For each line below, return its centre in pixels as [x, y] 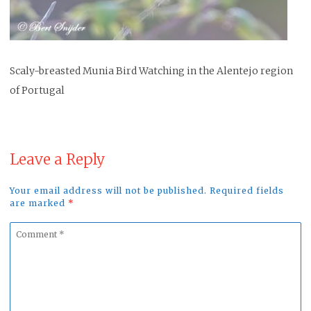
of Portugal [37, 90]
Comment [34, 231]
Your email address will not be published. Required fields [147, 191]
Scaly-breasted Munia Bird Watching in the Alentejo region [151, 71]
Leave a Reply [57, 159]
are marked [39, 203]
